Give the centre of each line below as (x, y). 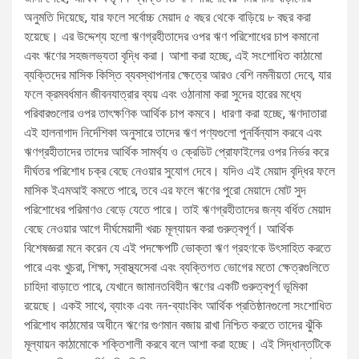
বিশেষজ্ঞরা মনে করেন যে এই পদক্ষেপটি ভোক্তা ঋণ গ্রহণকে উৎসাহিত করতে (177, 248)
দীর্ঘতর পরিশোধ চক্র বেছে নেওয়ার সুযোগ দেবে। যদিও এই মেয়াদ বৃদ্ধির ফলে (179, 171)
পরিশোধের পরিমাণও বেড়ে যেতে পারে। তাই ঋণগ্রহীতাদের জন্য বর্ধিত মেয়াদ (177, 209)
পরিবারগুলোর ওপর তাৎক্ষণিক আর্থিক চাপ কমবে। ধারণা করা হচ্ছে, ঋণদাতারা (175, 113)
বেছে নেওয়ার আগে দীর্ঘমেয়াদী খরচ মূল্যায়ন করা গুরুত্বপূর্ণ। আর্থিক (159, 228)
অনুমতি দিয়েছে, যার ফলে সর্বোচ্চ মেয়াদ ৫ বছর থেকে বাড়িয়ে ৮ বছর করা (167, 17)
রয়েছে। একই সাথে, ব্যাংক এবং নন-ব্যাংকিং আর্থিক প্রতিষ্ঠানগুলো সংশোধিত (178, 305)
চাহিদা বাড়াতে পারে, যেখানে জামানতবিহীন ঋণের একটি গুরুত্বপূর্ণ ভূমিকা (166, 286)
